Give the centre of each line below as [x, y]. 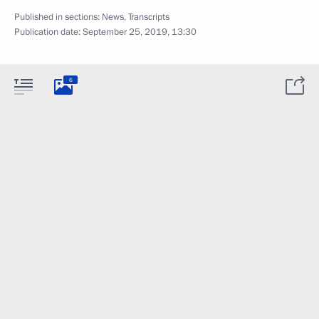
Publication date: [48, 32]
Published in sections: [58, 17]
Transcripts [149, 17]
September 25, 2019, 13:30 [140, 32]
